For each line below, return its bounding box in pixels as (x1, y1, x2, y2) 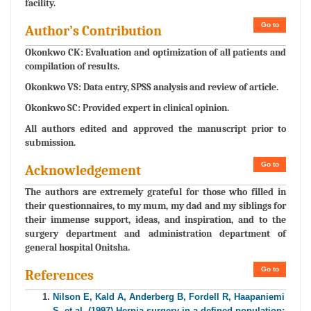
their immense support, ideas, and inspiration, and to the (25, 214, 286, 226)
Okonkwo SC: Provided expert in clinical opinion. (25, 102, 229, 115)
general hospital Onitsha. (25, 242, 130, 254)
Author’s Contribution (25, 23, 162, 40)
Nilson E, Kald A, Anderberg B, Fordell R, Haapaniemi (53, 292, 285, 303)
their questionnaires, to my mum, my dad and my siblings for (25, 200, 286, 212)
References (25, 267, 94, 284)
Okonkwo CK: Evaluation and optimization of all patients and (25, 47, 286, 59)
